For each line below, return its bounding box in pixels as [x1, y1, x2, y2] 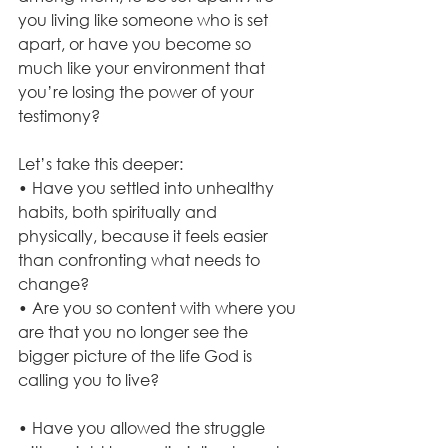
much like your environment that [18, 57, 269, 79]
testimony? [18, 105, 100, 127]
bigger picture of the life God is [18, 345, 256, 367]
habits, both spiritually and [18, 201, 221, 223]
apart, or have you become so [18, 33, 255, 55]
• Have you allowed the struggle [18, 417, 269, 439]
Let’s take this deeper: [18, 153, 183, 175]
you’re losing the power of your [18, 81, 258, 103]
